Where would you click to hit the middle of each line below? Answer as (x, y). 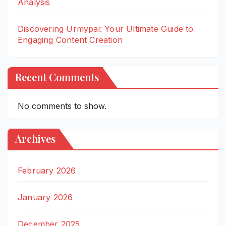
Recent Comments (57, 77)
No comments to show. (62, 106)
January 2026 (45, 197)
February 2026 (47, 171)
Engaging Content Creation (70, 40)
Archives (35, 138)
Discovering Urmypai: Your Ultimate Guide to (106, 29)
